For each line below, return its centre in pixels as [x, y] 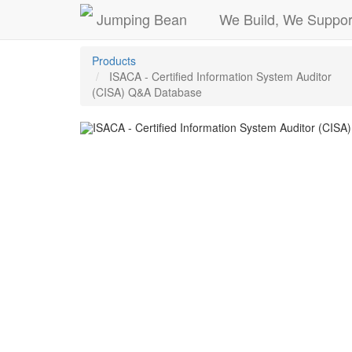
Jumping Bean [142, 18]
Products [114, 60]
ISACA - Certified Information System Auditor [220, 76]
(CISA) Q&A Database [147, 92]
